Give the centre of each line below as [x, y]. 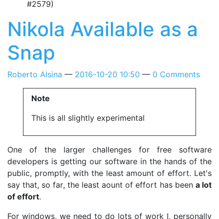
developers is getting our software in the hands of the [109, 161]
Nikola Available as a [103, 29]
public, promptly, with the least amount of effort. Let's [109, 173]
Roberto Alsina [35, 74]
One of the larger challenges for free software [109, 150]
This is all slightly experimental [88, 118]
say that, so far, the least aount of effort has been [101, 185]
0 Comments [176, 74]
